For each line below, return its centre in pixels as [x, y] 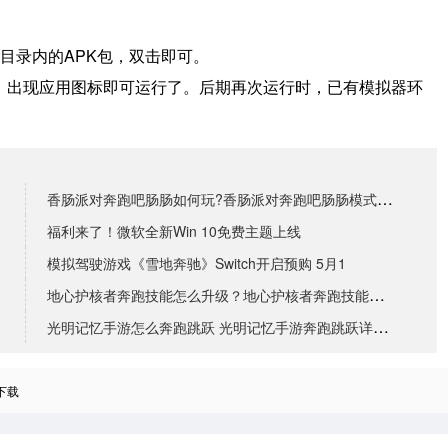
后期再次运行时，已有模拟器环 [311, 87]
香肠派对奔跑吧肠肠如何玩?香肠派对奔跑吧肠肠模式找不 [385, 199]
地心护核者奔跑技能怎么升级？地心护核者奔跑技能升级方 [377, 295]
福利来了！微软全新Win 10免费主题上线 [174, 231]
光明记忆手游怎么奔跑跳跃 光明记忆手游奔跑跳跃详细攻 [381, 327]
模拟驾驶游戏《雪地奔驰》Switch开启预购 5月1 [196, 263]
